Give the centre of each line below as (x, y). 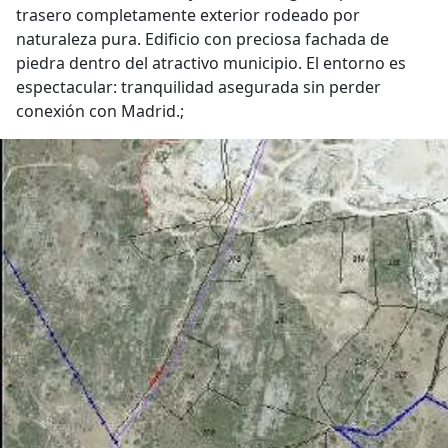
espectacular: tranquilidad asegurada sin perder (198, 87)
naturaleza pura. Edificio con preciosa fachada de (202, 39)
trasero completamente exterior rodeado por (188, 15)
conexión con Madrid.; (100, 111)
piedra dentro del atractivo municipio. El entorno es (211, 63)
